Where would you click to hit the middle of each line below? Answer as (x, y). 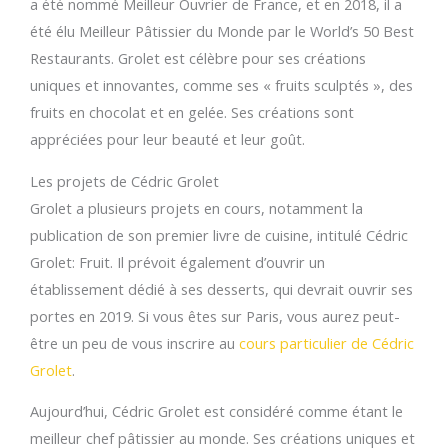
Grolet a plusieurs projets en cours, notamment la (196, 207)
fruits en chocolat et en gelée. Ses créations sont (192, 112)
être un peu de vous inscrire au (134, 342)
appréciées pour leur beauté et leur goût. (167, 139)
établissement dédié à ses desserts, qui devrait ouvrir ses (221, 288)
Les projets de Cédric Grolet (124, 180)
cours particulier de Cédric (326, 342)
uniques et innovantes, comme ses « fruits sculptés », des (221, 85)
